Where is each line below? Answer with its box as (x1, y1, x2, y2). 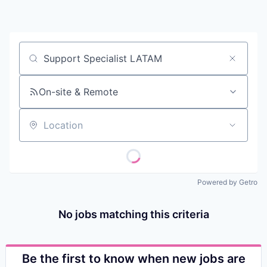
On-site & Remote (39, 86, 118, 98)
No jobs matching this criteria (58, 208, 209, 221)
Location (18, 124, 58, 136)
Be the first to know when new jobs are (21, 252, 246, 266)
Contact (10, 18, 44, 32)
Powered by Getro (197, 178, 257, 187)
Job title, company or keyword (18, 57, 158, 70)
